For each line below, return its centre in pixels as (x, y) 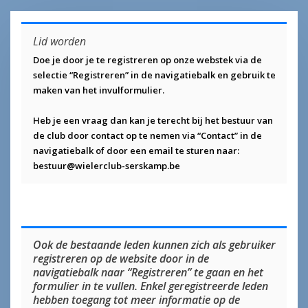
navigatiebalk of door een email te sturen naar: (136, 151)
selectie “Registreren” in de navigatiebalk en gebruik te (154, 75)
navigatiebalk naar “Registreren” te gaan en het (148, 273)
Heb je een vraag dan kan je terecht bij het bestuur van (153, 121)
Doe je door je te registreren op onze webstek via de (147, 60)
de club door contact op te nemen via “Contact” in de (147, 136)
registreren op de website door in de (121, 259)
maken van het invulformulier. (98, 90)
